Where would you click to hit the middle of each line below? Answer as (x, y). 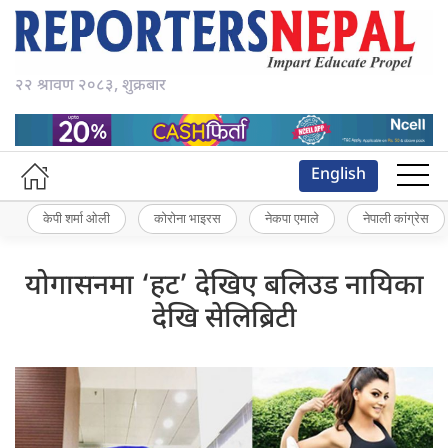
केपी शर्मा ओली (76, 218)
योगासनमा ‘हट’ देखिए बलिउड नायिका (224, 286)
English (338, 175)
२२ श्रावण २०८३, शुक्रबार (90, 87)
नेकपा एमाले (292, 218)
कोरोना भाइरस (187, 218)
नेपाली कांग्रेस (396, 218)
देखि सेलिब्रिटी (224, 319)
